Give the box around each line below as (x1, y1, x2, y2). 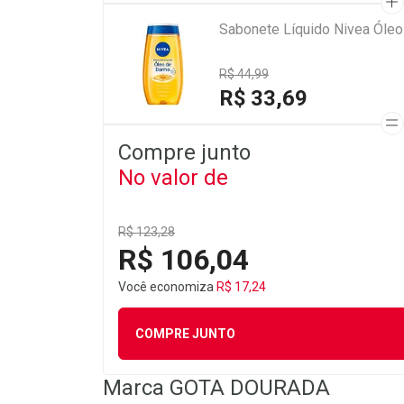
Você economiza (118, 280, 216, 294)
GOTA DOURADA (170, 375, 330, 400)
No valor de (118, 165, 228, 190)
